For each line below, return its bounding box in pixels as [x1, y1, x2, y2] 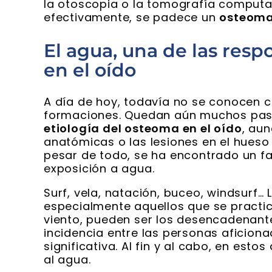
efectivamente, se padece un [44, 10, 220, 25]
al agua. [44, 252, 91, 268]
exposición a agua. [44, 161, 155, 177]
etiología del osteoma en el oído [44, 121, 242, 137]
